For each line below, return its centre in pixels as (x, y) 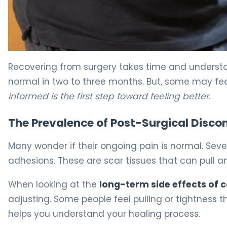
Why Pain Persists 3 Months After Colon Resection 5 (110, 56)
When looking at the (54, 185)
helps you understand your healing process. (104, 214)
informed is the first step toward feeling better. (109, 96)
